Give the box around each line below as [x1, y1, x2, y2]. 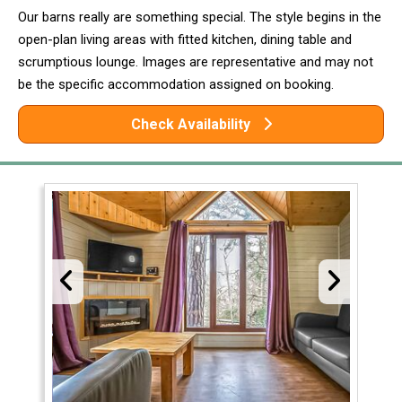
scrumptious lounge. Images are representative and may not [18, 53, 373, 70]
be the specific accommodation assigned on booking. [18, 75, 334, 92]
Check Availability [130, 115, 254, 133]
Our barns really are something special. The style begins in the [18, 8, 381, 25]
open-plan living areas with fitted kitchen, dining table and [18, 31, 352, 48]
